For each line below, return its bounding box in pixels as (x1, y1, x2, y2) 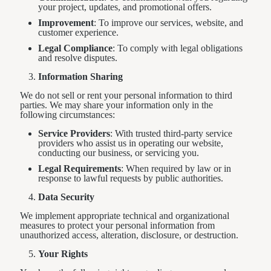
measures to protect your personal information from (20, 220, 215, 230)
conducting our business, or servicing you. (38, 148, 199, 158)
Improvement (38, 18, 94, 28)
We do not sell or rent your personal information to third (20, 90, 232, 100)
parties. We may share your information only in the (20, 100, 213, 110)
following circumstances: (20, 109, 115, 120)
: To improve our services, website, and (94, 18, 243, 28)
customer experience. (38, 27, 119, 38)
